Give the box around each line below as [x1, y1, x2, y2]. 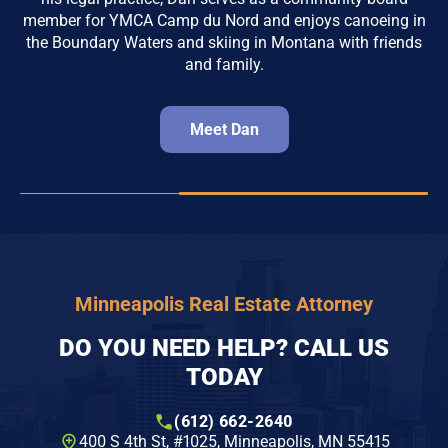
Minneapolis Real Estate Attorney [75, 291, 373, 316]
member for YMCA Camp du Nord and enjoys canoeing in [22, 10, 426, 30]
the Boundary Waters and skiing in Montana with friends [26, 32, 422, 52]
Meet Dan [189, 119, 259, 139]
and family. [184, 54, 264, 74]
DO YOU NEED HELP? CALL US [59, 333, 389, 362]
